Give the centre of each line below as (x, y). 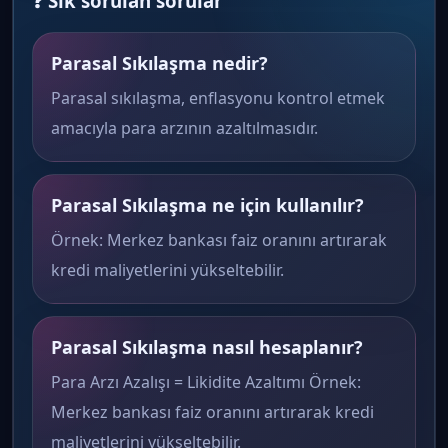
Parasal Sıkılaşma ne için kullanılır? (207, 205)
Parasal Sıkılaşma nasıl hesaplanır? (207, 347)
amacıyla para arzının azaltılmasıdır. (184, 128)
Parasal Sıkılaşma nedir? (159, 63)
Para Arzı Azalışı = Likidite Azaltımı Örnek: (206, 382)
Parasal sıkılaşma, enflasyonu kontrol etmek (218, 98)
